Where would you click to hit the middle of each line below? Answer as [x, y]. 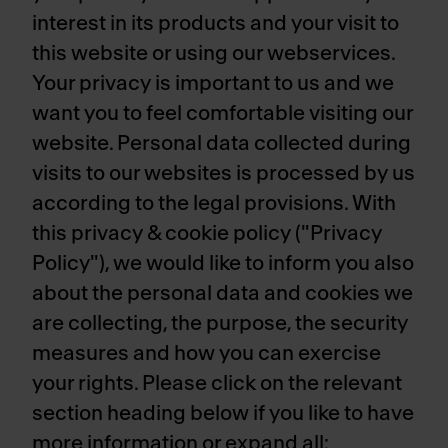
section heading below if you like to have [223, 413]
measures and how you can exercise [206, 353]
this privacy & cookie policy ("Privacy [207, 233]
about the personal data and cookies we [222, 293]
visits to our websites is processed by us [223, 173]
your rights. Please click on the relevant [217, 383]
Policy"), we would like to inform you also [223, 263]
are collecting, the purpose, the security [220, 323]
